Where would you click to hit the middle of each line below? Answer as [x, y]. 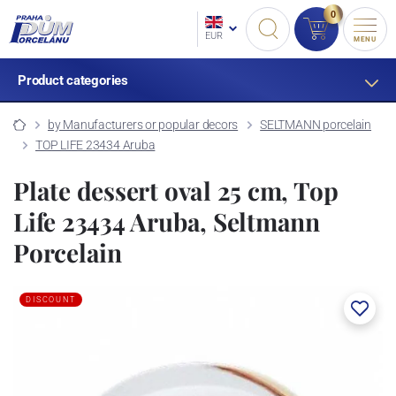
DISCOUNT [51, 299]
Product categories [72, 80]
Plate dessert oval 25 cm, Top [176, 190]
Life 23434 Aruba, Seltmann [167, 221]
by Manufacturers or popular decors [143, 124]
